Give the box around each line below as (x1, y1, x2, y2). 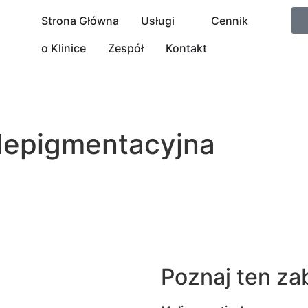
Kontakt (165, 41, 207, 55)
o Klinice (41, 41, 86, 55)
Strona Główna (41, 14, 119, 27)
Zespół (107, 41, 144, 55)
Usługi (140, 14, 175, 27)
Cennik (210, 14, 248, 27)
